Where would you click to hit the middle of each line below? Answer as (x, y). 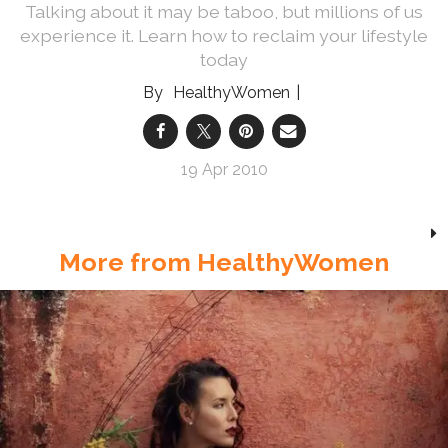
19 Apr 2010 (224, 169)
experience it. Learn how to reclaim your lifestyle (224, 35)
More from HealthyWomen (224, 261)
